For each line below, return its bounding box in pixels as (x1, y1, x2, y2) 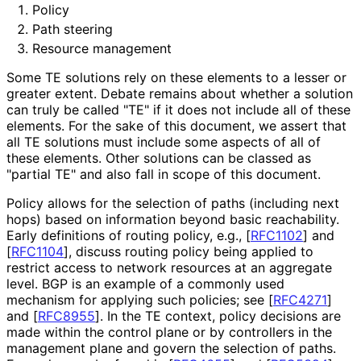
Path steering (32, 20, 113, 37)
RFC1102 (251, 226, 303, 243)
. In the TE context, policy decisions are (100, 307, 341, 324)
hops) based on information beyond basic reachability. (6, 210, 339, 227)
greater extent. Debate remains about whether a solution (6, 85, 353, 102)
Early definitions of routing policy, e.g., (6, 226, 246, 243)
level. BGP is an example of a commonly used (6, 275, 284, 292)
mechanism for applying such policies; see (6, 291, 268, 308)
